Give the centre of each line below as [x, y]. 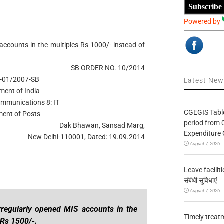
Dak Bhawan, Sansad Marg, [102, 125]
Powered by [203, 21]
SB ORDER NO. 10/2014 [108, 68]
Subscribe [205, 7]
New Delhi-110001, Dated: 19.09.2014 [87, 137]
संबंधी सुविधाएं [201, 180]
